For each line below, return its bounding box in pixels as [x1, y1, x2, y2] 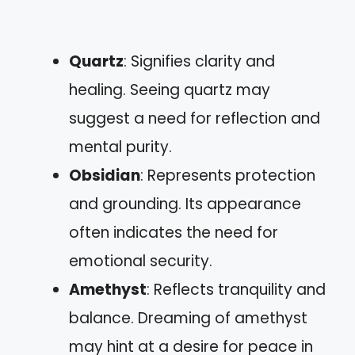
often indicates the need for [69, 222, 278, 243]
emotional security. [69, 250, 212, 272]
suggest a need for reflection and [69, 108, 320, 129]
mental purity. [69, 136, 172, 158]
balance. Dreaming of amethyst [69, 307, 307, 329]
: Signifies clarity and [124, 51, 275, 72]
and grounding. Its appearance [69, 193, 301, 215]
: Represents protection [140, 165, 315, 186]
